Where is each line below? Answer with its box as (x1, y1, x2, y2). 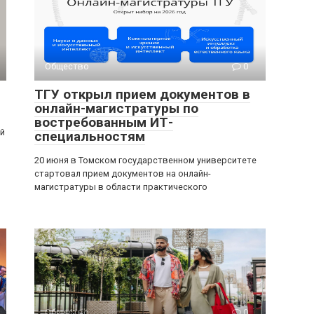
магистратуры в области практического (34, 182, 207, 192)
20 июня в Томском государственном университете (34, 155, 257, 165)
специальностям (34, 128, 145, 144)
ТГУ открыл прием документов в (34, 86, 250, 102)
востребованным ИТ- (34, 114, 173, 130)
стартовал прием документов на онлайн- (34, 168, 211, 179)
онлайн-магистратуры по (34, 100, 198, 116)
